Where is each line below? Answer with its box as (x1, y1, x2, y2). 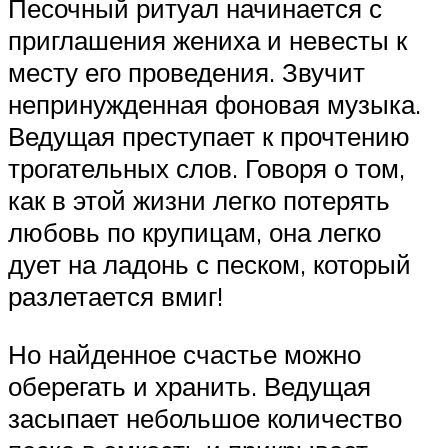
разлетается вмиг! (8, 280, 223, 313)
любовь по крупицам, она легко (8, 216, 381, 249)
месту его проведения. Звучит (8, 56, 365, 89)
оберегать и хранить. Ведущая (8, 369, 371, 402)
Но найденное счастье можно (8, 337, 361, 370)
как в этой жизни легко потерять (8, 184, 390, 217)
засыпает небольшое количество (8, 401, 402, 434)
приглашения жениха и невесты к (8, 24, 407, 57)
